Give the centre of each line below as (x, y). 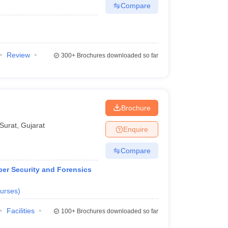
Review (18, 55)
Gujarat (33, 125)
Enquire (135, 129)
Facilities (20, 211)
